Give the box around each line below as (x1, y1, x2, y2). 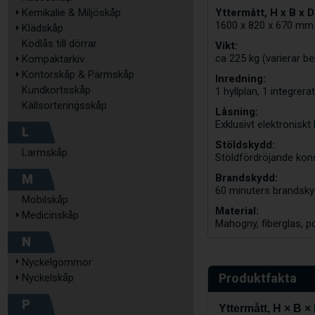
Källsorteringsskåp (22, 99, 107, 112)
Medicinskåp (22, 209, 79, 221)
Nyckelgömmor (22, 256, 92, 269)
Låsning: (215, 104, 259, 120)
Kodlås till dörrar (22, 37, 97, 50)
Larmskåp (22, 146, 67, 159)
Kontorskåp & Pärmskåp (22, 68, 134, 81)
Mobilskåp (22, 193, 68, 206)
